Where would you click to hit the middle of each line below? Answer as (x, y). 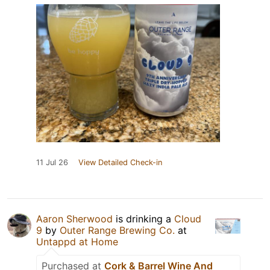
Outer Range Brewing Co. (117, 231)
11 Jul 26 (52, 163)
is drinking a (143, 219)
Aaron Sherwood (74, 219)
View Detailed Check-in (120, 163)
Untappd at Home (77, 242)
